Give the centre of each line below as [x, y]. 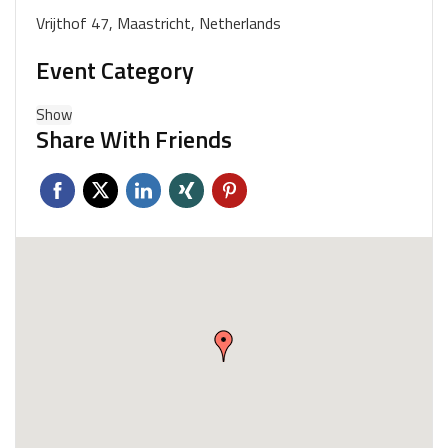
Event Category [115, 70]
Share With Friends [134, 139]
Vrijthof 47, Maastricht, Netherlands [158, 23]
